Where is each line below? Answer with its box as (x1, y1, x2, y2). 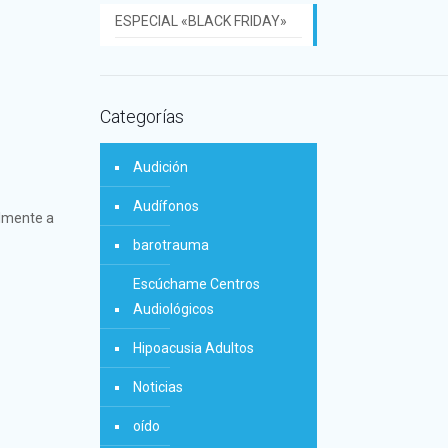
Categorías (99, 105, 184, 127)
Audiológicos (132, 300, 214, 317)
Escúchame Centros (132, 275, 260, 292)
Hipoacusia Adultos (132, 339, 254, 356)
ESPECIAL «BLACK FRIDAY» (114, 12, 287, 29)
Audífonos (132, 197, 199, 214)
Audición (132, 158, 188, 175)
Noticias (132, 378, 183, 395)
